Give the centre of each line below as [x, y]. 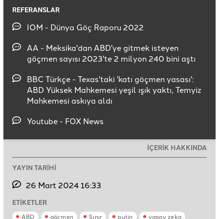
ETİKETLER [30, 202]
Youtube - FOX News [65, 121]
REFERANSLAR [36, 10]
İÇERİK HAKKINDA [177, 148]
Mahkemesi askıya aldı [70, 100]
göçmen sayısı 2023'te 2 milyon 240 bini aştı [111, 58]
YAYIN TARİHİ [34, 168]
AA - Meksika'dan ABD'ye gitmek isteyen [103, 48]
